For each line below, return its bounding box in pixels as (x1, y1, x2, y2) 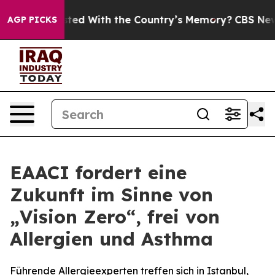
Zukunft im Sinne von (10, 183, 213, 206)
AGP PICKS (7, 14, 57, 25)
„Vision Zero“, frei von (10, 205, 220, 228)
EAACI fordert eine (10, 161, 187, 184)
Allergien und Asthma (10, 227, 213, 250)
